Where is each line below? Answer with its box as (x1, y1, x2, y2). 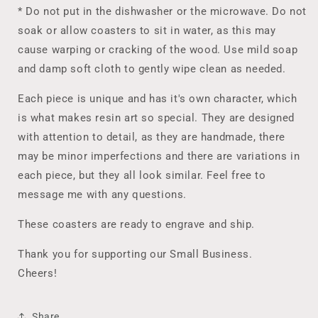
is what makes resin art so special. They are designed (18, 111, 295, 125)
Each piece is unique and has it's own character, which (18, 92, 297, 106)
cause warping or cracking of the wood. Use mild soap (18, 43, 298, 57)
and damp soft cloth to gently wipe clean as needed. (18, 62, 286, 76)
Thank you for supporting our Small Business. (18, 248, 253, 261)
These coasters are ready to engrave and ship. (18, 218, 255, 231)
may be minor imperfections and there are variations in (18, 150, 300, 163)
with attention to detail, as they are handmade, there (18, 131, 285, 144)
